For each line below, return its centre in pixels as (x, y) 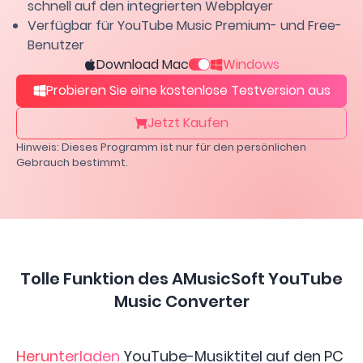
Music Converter (181, 301)
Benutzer (56, 45)
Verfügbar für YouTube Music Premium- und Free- (185, 25)
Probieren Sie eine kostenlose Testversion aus (188, 90)
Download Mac (143, 64)
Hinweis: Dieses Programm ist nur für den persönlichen (161, 147)
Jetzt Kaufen (188, 122)
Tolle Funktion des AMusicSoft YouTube (181, 278)
